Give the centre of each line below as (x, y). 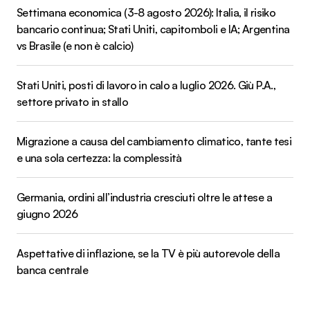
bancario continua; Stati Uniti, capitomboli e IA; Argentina (153, 29)
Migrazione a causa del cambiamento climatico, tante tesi (154, 141)
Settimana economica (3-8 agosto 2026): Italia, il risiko (146, 12)
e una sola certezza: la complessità (99, 157)
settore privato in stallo (72, 101)
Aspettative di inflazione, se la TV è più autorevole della (148, 253)
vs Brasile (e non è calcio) (75, 45)
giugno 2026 (47, 213)
